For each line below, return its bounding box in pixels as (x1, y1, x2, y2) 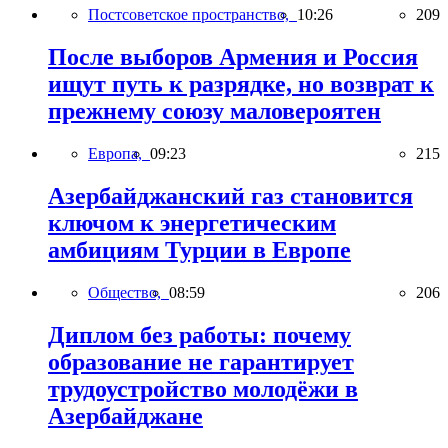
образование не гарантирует (48, 348, 354, 375)
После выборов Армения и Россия (48, 44, 418, 71)
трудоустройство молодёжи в (48, 375, 358, 402)
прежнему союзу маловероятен (48, 98, 381, 125)
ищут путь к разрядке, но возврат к (48, 71, 434, 98)
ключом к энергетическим (48, 210, 336, 237)
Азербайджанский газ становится (48, 183, 413, 210)
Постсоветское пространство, (88, 6, 297, 24)
